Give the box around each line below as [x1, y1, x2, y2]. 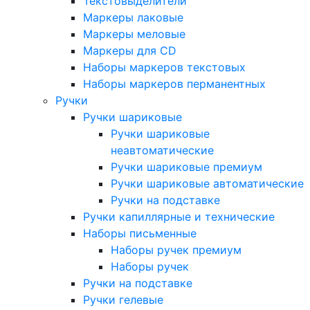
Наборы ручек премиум [111, 243, 241, 257]
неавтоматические [111, 143, 214, 157]
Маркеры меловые [83, 27, 185, 41]
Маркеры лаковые [83, 10, 183, 24]
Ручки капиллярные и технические [83, 210, 275, 224]
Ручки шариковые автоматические [111, 176, 304, 190]
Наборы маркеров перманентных [83, 77, 266, 91]
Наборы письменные [83, 226, 197, 240]
